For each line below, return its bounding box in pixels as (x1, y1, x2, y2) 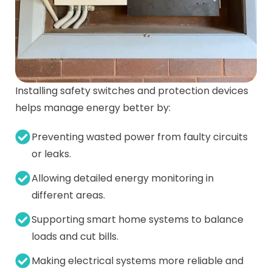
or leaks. (32, 147, 72, 161)
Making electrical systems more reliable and (32, 254, 244, 268)
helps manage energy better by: (15, 101, 171, 115)
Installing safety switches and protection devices (15, 84, 249, 98)
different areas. (32, 188, 106, 202)
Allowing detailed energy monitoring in (32, 171, 214, 185)
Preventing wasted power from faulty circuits (32, 130, 248, 144)
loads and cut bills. (32, 229, 119, 243)
